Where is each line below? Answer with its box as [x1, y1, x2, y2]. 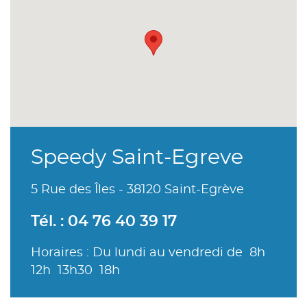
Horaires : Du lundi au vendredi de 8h [31, 247, 269, 260]
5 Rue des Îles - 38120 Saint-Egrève [31, 184, 244, 197]
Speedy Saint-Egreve [31, 147, 243, 169]
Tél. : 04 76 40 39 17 [31, 214, 177, 230]
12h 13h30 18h [31, 265, 120, 278]
